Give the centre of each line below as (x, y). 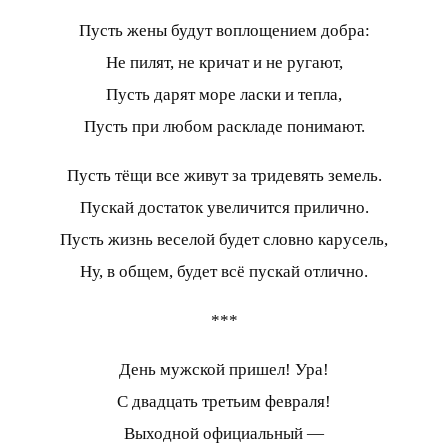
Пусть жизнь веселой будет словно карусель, (224, 239)
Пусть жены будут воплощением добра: (224, 30)
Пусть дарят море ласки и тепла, (224, 94)
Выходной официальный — (224, 433)
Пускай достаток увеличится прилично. (224, 207)
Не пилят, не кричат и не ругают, (224, 62)
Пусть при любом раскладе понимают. (224, 126)
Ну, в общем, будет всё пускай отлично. (224, 271)
